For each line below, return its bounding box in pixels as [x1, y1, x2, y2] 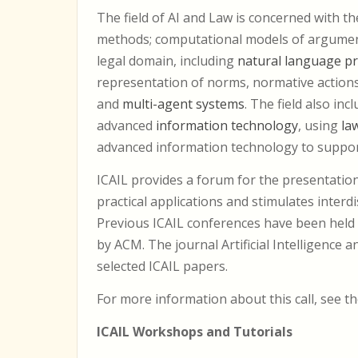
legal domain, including [97, 52, 237, 70]
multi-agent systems [122, 95, 245, 113]
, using [298, 117, 341, 134]
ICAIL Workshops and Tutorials [97, 323, 292, 340]
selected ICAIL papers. [97, 257, 228, 275]
